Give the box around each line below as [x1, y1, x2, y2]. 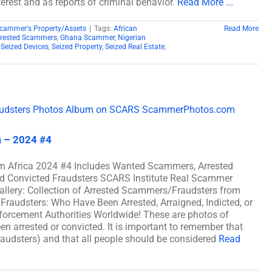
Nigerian [118, 33, 146, 42]
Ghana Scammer [60, 33, 115, 42]
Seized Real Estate [105, 42, 165, 51]
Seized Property [52, 42, 102, 51]
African [114, 24, 137, 33]
